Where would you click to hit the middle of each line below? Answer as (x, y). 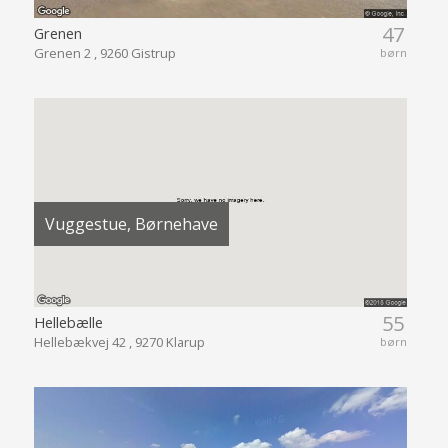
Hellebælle (68, 322)
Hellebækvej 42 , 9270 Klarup (119, 342)
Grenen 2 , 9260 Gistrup (104, 53)
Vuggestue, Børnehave (131, 223)
